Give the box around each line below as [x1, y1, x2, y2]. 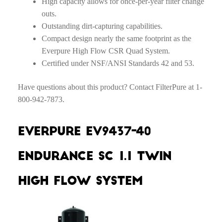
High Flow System [17, 175, 143, 187]
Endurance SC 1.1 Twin [17, 150, 171, 163]
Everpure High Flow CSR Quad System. [41, 47, 172, 55]
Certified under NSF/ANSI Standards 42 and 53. [41, 59, 194, 68]
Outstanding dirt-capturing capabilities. [41, 22, 163, 31]
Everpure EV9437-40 [17, 125, 151, 138]
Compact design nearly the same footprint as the [41, 34, 191, 43]
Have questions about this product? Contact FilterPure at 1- [17, 82, 202, 91]
